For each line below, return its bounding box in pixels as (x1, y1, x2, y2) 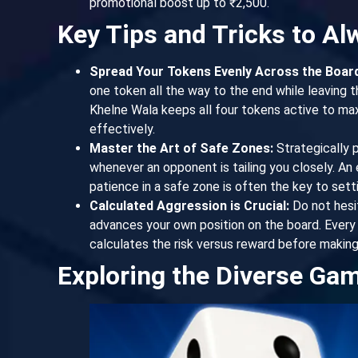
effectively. (89, 121, 155, 137)
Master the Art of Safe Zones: (89, 140, 273, 156)
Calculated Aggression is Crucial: (89, 197, 289, 213)
